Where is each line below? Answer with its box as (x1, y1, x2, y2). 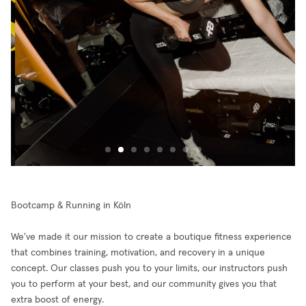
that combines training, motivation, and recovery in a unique (11, 248, 265, 258)
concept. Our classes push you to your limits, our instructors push (11, 264, 288, 273)
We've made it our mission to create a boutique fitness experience (11, 232, 292, 242)
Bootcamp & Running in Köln (11, 201, 131, 210)
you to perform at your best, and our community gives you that (11, 279, 277, 289)
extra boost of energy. (11, 295, 104, 305)
